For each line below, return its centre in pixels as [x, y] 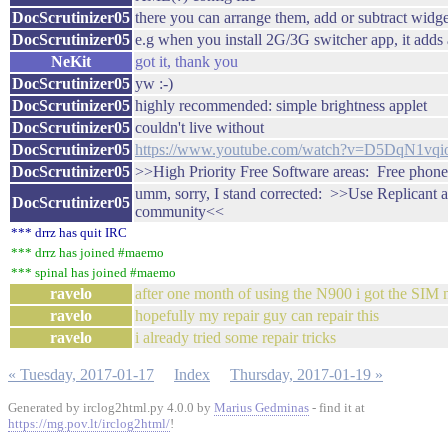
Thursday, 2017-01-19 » [306, 374]
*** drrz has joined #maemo [87, 252]
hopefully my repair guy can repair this [257, 315]
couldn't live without [199, 127]
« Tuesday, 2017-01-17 [81, 374]
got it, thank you [186, 61]
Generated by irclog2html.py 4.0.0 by [111, 407]
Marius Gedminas [261, 407]
